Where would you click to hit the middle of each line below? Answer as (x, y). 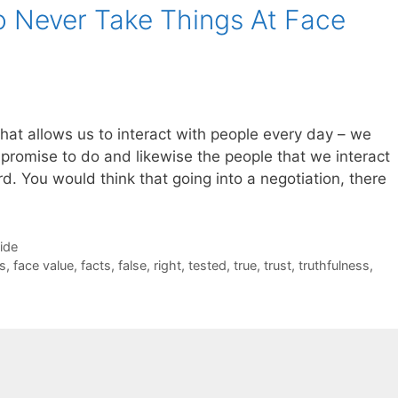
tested (207, 266)
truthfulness (334, 266)
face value (43, 266)
